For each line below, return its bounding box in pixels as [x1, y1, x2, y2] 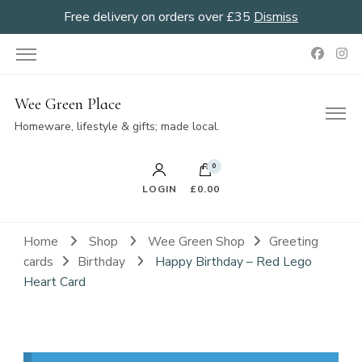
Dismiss [254, 8, 298, 26]
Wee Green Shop [148, 233, 246, 250]
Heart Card [23, 273, 86, 290]
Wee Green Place [14, 95, 121, 114]
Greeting [269, 233, 319, 250]
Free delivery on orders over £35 [64, 8, 254, 26]
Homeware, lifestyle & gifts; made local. [14, 119, 220, 134]
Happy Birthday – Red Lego [155, 253, 313, 270]
